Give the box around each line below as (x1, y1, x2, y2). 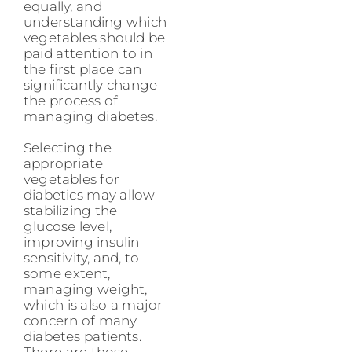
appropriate (24, 155, 104, 171)
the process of (24, 92, 119, 108)
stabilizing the (24, 202, 118, 218)
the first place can (24, 60, 142, 77)
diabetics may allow (24, 186, 156, 203)
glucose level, (24, 218, 112, 234)
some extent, (24, 265, 111, 281)
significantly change (24, 76, 158, 93)
